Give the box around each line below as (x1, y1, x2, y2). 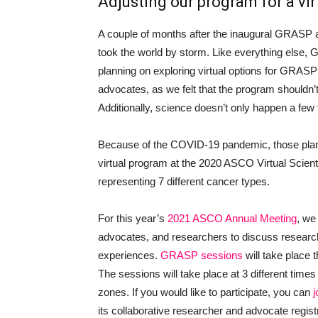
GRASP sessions (160, 249, 243, 261)
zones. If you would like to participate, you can (98, 286, 313, 298)
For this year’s (98, 212, 168, 224)
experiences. (98, 249, 160, 261)
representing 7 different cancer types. (98, 175, 270, 187)
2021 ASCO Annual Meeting (168, 212, 297, 224)
